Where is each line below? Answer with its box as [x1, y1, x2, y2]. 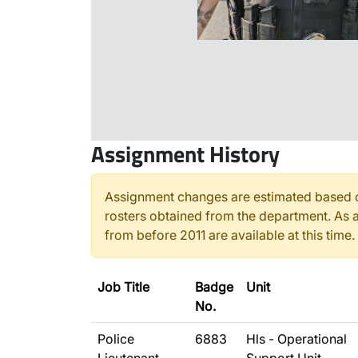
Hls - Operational [246, 331, 347, 347]
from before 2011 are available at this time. [105, 227, 355, 243]
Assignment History [91, 137, 280, 171]
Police [97, 331, 134, 347]
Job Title [97, 279, 149, 295]
